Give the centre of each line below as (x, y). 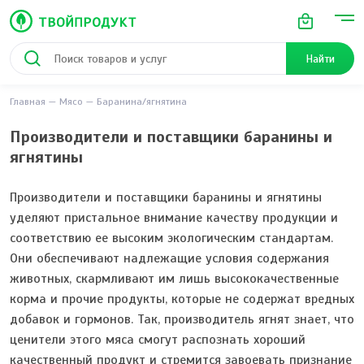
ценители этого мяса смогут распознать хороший (158, 340)
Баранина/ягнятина (142, 102)
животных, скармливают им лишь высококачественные (174, 279)
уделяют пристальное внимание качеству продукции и (174, 218)
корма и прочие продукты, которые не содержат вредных (182, 299)
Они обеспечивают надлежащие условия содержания (169, 258)
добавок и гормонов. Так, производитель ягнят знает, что (182, 319)
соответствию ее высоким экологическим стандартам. (171, 238)
